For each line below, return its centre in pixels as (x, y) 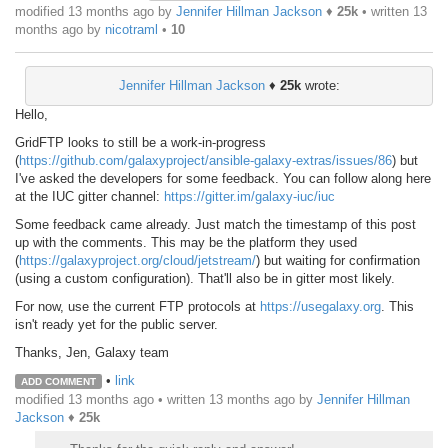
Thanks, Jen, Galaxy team (92, 352)
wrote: (320, 85)
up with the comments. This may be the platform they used (186, 242)
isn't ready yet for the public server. (116, 324)
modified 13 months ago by (95, 11)
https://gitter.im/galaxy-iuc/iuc (249, 196)
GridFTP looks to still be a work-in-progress (140, 142)
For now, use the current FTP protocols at (137, 306)
